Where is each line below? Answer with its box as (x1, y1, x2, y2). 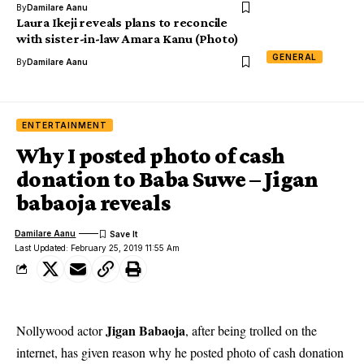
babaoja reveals (16, 189, 171, 215)
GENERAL (272, 51, 318, 62)
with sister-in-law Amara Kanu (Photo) (16, 31, 240, 45)
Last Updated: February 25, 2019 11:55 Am (15, 242, 180, 253)
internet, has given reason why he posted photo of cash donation (16, 343, 344, 361)
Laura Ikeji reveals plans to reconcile (16, 15, 227, 29)
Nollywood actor (16, 321, 106, 339)
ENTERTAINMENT (22, 119, 107, 130)
